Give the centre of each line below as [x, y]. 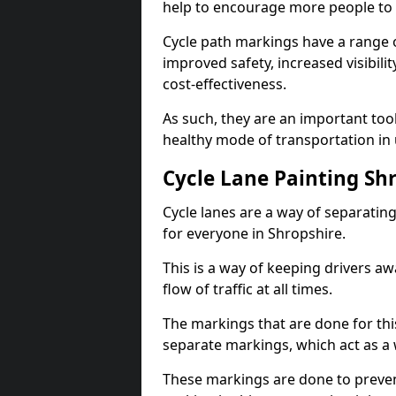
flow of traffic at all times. [247, 289]
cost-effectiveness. [225, 84]
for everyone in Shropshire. [254, 233]
